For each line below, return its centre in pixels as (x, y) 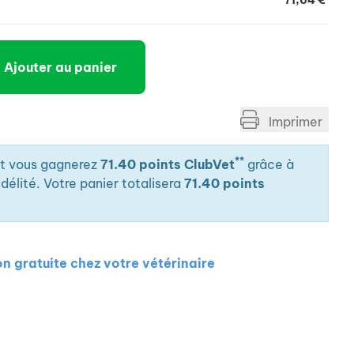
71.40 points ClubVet (168, 164)
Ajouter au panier (60, 67)
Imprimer (294, 122)
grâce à (269, 164)
